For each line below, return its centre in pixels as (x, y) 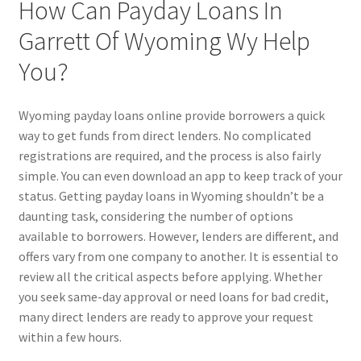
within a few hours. (70, 336)
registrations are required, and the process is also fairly (169, 155)
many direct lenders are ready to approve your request (166, 316)
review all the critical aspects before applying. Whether (170, 276)
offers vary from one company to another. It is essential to (178, 256)
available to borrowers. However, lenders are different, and (178, 236)
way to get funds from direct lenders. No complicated (164, 135)
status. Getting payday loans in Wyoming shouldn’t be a (171, 195)
